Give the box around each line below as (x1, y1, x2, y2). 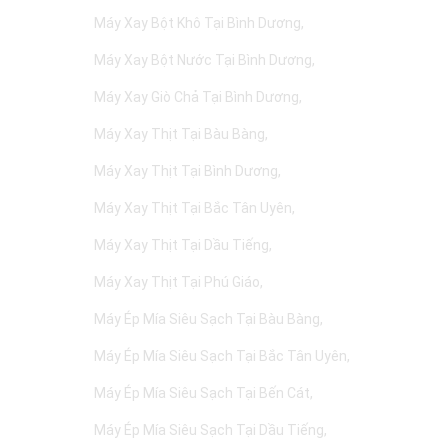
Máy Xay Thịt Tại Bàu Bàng (94, 126, 265, 142)
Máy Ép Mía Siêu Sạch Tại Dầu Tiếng (94, 422, 324, 438)
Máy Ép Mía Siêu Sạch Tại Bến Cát (94, 385, 310, 401)
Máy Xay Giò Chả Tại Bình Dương (94, 89, 299, 105)
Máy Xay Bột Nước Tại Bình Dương (94, 52, 312, 68)
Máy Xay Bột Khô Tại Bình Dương (94, 15, 301, 31)
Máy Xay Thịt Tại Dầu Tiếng (94, 237, 269, 253)
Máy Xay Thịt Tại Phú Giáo (94, 274, 260, 290)
